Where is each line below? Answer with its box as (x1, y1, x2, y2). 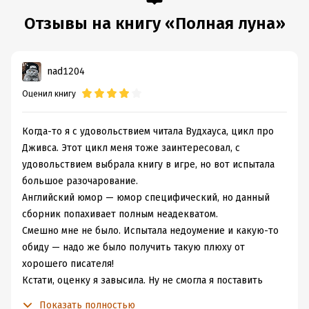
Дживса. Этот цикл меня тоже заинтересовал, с (22, 142, 240, 154)
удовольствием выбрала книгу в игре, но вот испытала (22, 159, 275, 170)
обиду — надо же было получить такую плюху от (22, 241, 245, 253)
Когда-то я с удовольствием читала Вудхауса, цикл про (22, 126, 274, 137)
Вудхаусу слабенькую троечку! (22, 291, 163, 303)
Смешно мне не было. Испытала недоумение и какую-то (22, 225, 279, 237)
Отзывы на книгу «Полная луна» (23, 14, 286, 33)
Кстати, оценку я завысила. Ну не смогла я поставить (22, 275, 263, 286)
